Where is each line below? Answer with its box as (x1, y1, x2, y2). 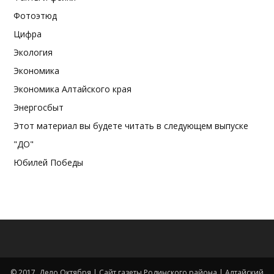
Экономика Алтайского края (13, 83, 131, 95)
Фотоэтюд (13, 10, 57, 21)
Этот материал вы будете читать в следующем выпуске (13, 120, 248, 131)
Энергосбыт (13, 102, 64, 113)
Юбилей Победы (13, 157, 83, 168)
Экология (13, 46, 53, 58)
